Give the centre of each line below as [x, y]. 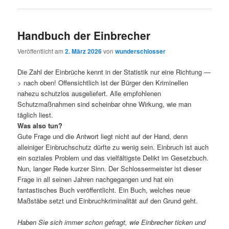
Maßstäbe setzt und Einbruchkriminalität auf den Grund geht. [108, 201]
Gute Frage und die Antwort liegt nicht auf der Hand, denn [103, 136]
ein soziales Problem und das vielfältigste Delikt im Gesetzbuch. [113, 158]
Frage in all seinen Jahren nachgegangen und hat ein [96, 179]
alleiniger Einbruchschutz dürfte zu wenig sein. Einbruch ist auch [113, 147]
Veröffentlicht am [41, 51]
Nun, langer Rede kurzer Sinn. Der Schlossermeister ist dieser [110, 169]
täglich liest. [36, 115]
